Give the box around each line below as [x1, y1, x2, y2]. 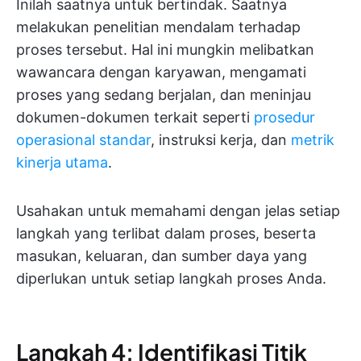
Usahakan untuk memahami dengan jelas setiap [16, 202, 340, 220]
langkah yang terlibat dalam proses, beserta [16, 225, 316, 243]
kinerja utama [16, 154, 108, 172]
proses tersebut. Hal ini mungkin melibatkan [16, 41, 314, 59]
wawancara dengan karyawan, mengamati [16, 64, 306, 81]
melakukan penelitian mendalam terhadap [16, 19, 301, 36]
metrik [291, 131, 334, 149]
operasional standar [16, 131, 151, 149]
